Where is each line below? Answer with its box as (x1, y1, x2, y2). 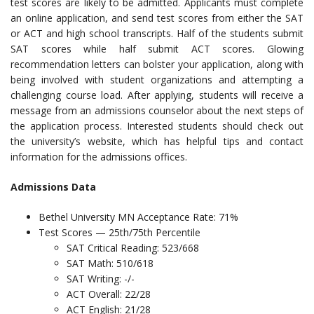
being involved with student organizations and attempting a (11, 73, 303, 87)
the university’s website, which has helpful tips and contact (11, 135, 303, 149)
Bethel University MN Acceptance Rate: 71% (39, 210, 238, 224)
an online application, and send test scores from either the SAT (11, 11, 303, 25)
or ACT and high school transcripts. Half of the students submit (11, 27, 303, 41)
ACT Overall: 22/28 (67, 287, 151, 301)
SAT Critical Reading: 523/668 (67, 241, 199, 255)
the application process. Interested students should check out (11, 119, 303, 133)
